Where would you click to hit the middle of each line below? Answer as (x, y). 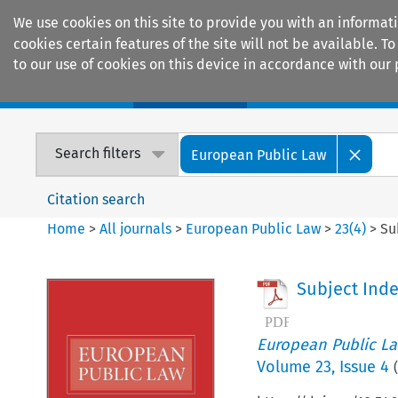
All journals (138, 228)
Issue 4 (364, 366)
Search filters (98, 154)
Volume (286, 366)
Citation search (96, 199)
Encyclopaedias (328, 90)
